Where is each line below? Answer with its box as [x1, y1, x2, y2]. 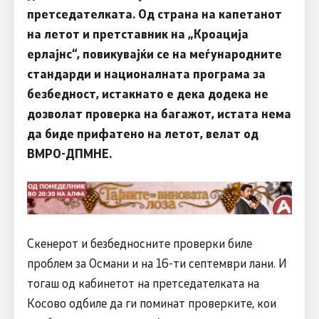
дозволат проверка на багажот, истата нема [26, 105, 291, 122]
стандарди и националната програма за [26, 66, 266, 82]
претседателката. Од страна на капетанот [26, 6, 282, 22]
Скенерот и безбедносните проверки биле [26, 235, 252, 251]
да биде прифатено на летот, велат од [26, 125, 258, 142]
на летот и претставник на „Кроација [26, 26, 249, 42]
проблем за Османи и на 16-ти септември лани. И [26, 255, 287, 271]
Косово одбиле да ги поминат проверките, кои [26, 295, 276, 311]
